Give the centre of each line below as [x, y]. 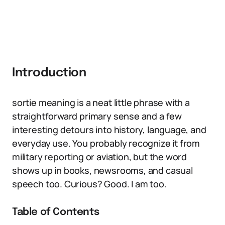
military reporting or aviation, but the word [100, 157]
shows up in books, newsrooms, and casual [102, 170]
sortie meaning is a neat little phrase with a [101, 102]
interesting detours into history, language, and [109, 130]
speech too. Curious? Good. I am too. [89, 184]
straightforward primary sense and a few [97, 116]
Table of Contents [56, 212]
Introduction [49, 73]
